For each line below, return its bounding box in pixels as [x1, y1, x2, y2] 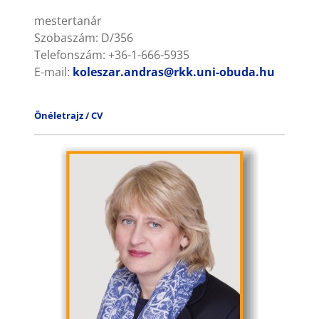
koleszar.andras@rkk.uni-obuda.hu [73, 63, 275, 80]
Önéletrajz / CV [34, 108, 103, 122]
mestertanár [34, 12, 102, 28]
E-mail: [34, 63, 73, 80]
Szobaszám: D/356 [34, 29, 133, 46]
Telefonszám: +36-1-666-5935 [34, 46, 189, 63]
